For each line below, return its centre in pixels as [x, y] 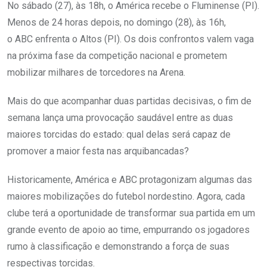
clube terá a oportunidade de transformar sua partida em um [131, 213]
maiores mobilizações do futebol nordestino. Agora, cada [126, 196]
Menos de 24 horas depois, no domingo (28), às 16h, [117, 22]
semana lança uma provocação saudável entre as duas [120, 118]
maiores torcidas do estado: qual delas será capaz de [119, 134]
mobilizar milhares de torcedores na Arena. [100, 72]
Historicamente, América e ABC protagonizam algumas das [130, 180]
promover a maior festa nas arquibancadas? [100, 151]
